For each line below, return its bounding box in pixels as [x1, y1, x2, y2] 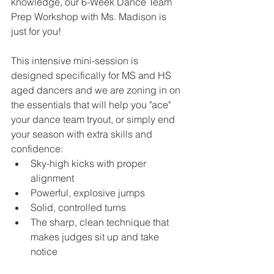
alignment [31, 172, 74, 184]
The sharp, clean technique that [31, 216, 171, 228]
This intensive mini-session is [11, 54, 141, 67]
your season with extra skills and [11, 128, 155, 140]
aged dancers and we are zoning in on [11, 84, 183, 96]
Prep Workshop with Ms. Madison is [11, 10, 169, 23]
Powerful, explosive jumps [31, 187, 145, 199]
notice [31, 245, 57, 257]
